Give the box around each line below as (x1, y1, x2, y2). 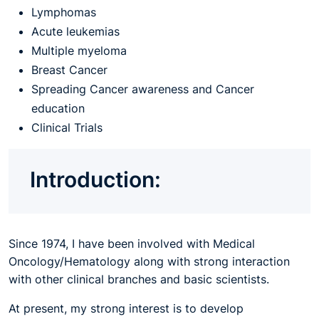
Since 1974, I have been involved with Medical (9, 236, 255, 251)
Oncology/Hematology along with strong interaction (9, 254, 290, 268)
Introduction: (30, 167, 161, 192)
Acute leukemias (31, 24, 120, 38)
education (31, 101, 85, 115)
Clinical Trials (31, 120, 103, 135)
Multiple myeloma (31, 43, 127, 58)
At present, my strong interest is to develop (9, 301, 244, 315)
